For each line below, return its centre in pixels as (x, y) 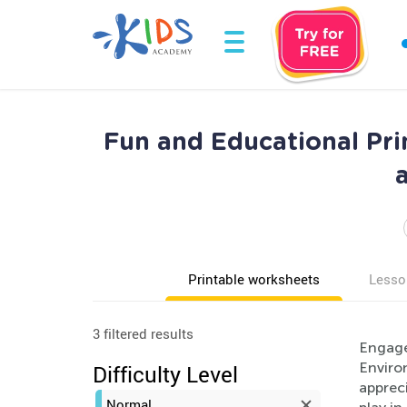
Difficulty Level (165, 374)
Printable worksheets (254, 279)
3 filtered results (143, 333)
